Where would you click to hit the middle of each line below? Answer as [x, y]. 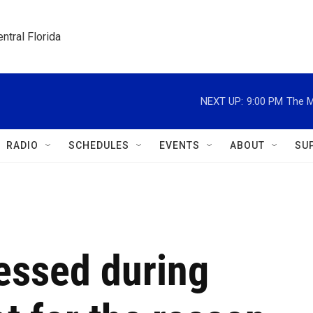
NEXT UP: [222, 101]
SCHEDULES [99, 145]
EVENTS [180, 145]
